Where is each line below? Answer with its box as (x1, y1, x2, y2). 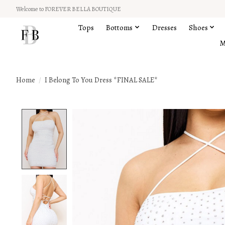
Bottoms (106, 22, 133, 33)
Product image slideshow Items (72, 108, 188, 121)
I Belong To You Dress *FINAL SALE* (44, 74, 158, 85)
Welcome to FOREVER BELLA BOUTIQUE (16, 5, 121, 13)
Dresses (152, 22, 177, 33)
